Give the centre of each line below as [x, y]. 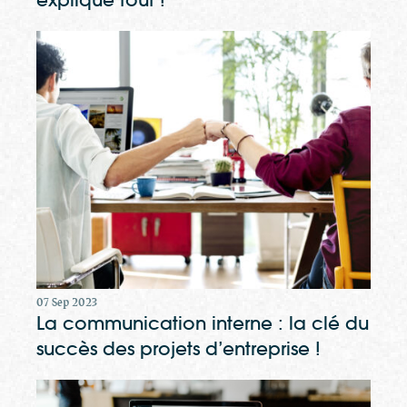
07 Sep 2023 [67, 303]
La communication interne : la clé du [203, 324]
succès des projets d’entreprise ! [179, 349]
